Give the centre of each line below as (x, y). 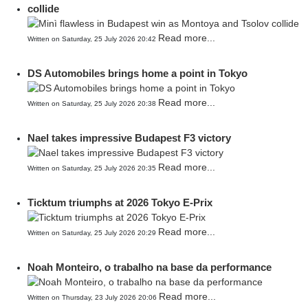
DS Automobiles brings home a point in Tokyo (137, 73)
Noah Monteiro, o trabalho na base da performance (150, 267)
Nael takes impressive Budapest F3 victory (129, 138)
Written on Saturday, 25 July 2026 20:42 (93, 39)
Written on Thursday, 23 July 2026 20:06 (93, 297)
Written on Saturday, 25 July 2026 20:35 (93, 168)
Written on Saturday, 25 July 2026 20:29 (93, 233)
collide (43, 9)
